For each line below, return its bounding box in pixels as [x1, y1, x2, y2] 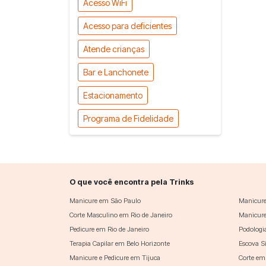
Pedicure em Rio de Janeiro [69, 224, 149, 233]
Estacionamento [83, 90, 143, 100]
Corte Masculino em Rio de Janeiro [69, 210, 172, 219]
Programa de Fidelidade [83, 113, 174, 123]
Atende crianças [83, 43, 145, 54]
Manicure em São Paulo [69, 196, 141, 205]
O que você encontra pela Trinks [69, 177, 194, 186]
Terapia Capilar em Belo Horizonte [69, 239, 170, 248]
